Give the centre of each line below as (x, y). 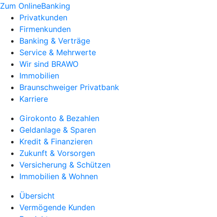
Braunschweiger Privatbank (69, 87)
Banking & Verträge (55, 41)
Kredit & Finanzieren (56, 141)
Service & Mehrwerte (58, 52)
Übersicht (37, 196)
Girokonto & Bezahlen (59, 118)
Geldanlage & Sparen (58, 130)
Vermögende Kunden (57, 207)
